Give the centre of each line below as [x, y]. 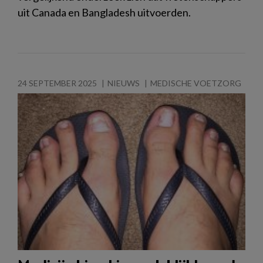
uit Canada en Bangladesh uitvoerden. [104, 12]
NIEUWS [124, 83]
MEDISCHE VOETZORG [196, 83]
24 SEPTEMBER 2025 [57, 83]
